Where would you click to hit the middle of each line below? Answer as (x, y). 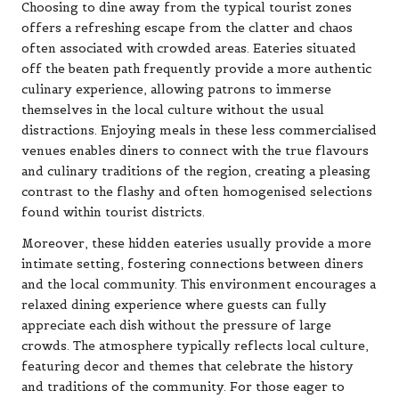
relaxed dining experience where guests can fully (174, 305)
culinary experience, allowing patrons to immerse (176, 90)
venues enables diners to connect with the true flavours (195, 151)
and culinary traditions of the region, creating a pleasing (196, 172)
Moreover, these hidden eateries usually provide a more (196, 244)
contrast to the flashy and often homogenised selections (197, 192)
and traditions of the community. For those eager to (183, 387)
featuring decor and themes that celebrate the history (187, 367)
